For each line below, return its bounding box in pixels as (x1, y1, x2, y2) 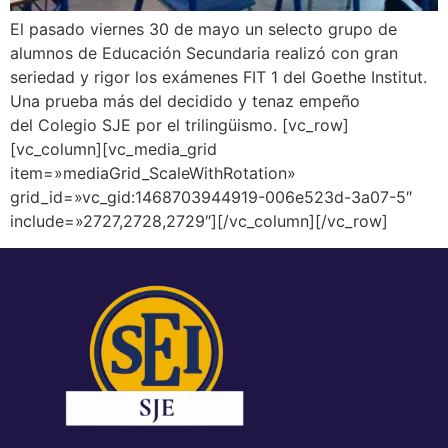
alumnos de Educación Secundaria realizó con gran (10, 43, 398, 64)
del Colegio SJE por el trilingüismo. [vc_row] (10, 115, 349, 136)
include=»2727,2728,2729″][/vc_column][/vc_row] (10, 211, 388, 232)
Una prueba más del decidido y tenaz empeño (10, 91, 360, 112)
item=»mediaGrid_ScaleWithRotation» (10, 163, 296, 184)
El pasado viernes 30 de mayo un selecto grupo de (10, 19, 397, 40)
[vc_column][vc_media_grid (10, 139, 217, 160)
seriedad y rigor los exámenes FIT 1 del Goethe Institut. (10, 67, 427, 88)
